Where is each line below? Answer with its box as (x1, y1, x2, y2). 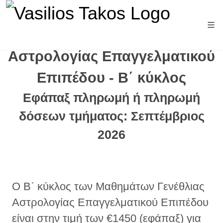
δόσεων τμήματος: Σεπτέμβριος (18, 109, 205, 123)
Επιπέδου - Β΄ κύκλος (37, 70, 186, 86)
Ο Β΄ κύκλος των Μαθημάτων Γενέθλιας (12, 180, 205, 193)
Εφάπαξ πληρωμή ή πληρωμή (23, 91, 200, 105)
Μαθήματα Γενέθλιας (41, 27, 182, 43)
